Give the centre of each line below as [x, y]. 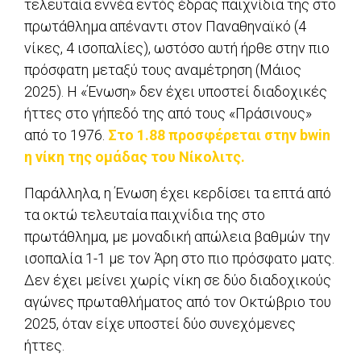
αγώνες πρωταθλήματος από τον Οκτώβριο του [178, 302]
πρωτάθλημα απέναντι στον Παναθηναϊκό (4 [165, 27]
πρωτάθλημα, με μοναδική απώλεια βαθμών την [177, 237]
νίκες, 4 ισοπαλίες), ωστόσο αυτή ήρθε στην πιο [177, 48]
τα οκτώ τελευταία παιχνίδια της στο [145, 215]
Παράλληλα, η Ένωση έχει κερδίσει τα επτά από [178, 193]
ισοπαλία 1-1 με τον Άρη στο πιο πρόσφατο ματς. [179, 259]
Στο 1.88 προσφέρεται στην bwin [219, 135]
